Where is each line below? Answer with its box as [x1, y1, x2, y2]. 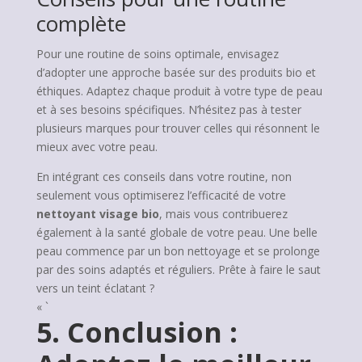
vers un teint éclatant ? [36, 280, 154, 296]
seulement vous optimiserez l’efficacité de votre [36, 187, 286, 203]
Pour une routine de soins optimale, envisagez [36, 46, 279, 61]
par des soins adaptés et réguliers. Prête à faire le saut [36, 262, 321, 277]
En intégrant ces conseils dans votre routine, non [36, 169, 292, 184]
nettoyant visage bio [36, 206, 159, 221]
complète [36, 9, 126, 38]
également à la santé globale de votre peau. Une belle [36, 225, 318, 240]
